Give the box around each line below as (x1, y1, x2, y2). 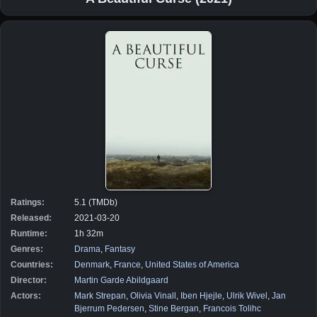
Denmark (74, 259, 110, 270)
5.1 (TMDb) (74, 197, 117, 207)
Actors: (11, 290, 41, 301)
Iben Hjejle (180, 290, 222, 301)
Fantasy (105, 243, 135, 254)
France (114, 259, 141, 270)
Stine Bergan (149, 303, 199, 313)
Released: (11, 212, 52, 223)
